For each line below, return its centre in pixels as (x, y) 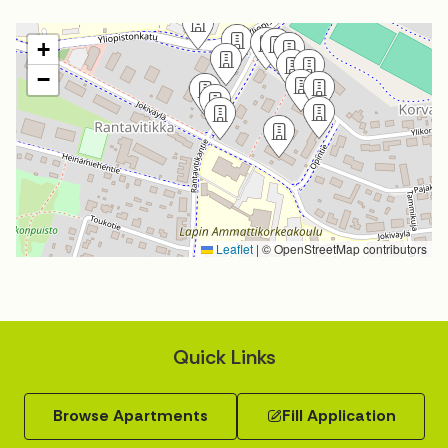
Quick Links (224, 356)
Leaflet (233, 248)
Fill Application (338, 416)
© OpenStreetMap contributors (343, 248)
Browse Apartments (130, 416)
